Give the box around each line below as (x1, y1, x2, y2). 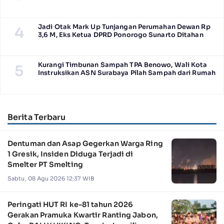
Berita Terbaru (7, 112, 66, 123)
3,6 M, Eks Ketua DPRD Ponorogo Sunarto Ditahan (38, 30, 203, 39)
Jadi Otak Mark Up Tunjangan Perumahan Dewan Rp (38, 22, 210, 31)
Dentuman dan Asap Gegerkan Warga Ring (7, 139, 163, 148)
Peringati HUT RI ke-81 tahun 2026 (7, 200, 133, 209)
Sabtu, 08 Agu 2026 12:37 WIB (7, 174, 94, 182)
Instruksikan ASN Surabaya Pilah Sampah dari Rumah (38, 68, 215, 77)
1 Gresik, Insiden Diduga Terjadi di (7, 149, 133, 159)
